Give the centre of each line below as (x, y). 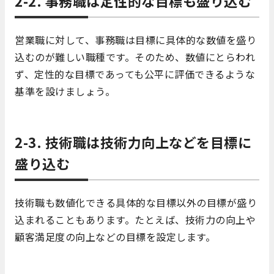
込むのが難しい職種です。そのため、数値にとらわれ (135, 57)
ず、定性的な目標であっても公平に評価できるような (135, 74)
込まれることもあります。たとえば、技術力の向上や (135, 219)
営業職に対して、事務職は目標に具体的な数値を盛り (135, 39)
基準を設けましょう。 (65, 91)
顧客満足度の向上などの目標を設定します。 (115, 236)
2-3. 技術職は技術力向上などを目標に (133, 142)
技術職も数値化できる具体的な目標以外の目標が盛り (136, 202)
